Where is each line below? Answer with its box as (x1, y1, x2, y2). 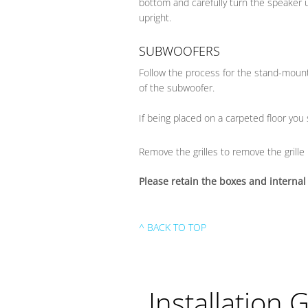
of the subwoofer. (138, 80, 214, 94)
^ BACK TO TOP (138, 221, 206, 234)
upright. (138, 11, 171, 25)
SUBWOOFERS (138, 42, 220, 59)
